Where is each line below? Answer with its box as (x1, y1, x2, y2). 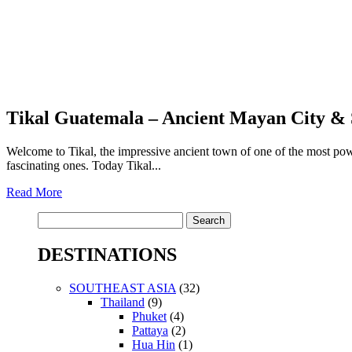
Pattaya (132, 323, 168, 337)
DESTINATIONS (38, 244, 177, 265)
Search (37, 211, 71, 225)
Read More (6, 185, 62, 199)
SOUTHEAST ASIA (69, 280, 176, 295)
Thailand (101, 295, 145, 309)
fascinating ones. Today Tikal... (6, 158, 161, 172)
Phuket (132, 309, 167, 323)
